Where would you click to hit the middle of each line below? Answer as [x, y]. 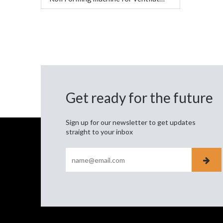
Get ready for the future [139, 98]
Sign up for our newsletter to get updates [131, 122]
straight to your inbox [99, 132]
